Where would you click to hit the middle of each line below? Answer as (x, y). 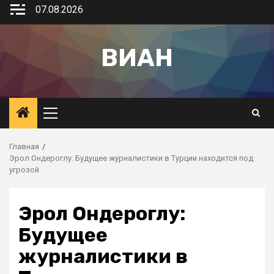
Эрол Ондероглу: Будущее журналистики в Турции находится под (131, 158)
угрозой (24, 170)
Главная (24, 146)
